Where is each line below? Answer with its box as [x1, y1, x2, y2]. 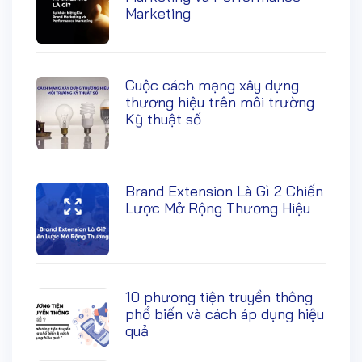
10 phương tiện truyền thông [125, 287, 313, 306]
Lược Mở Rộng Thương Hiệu [125, 198, 310, 217]
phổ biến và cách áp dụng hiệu [125, 304, 324, 323]
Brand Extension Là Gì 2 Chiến [125, 181, 323, 200]
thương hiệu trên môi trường [125, 92, 314, 112]
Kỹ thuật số [125, 109, 201, 128]
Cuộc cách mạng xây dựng [125, 75, 299, 95]
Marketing [125, 3, 191, 23]
